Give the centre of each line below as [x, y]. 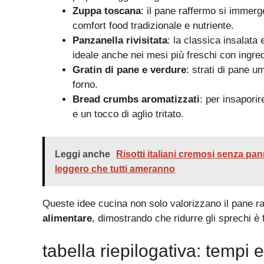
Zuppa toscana [107, 11]
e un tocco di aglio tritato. [128, 114]
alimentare [67, 218]
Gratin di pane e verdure [129, 70]
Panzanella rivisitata [120, 41]
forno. [85, 85]
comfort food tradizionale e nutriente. [153, 26]
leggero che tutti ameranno [115, 169]
